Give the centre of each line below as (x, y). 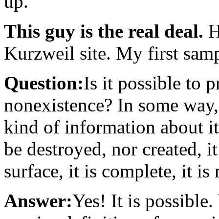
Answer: (38, 201)
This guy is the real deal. (104, 31)
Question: (44, 83)
